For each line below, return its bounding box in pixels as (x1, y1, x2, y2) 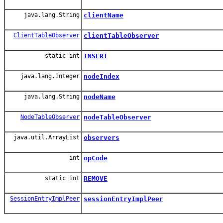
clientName (84, 11, 123, 19)
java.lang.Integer (17, 72, 80, 80)
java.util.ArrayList (10, 133, 80, 141)
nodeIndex (84, 72, 119, 80)
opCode (84, 154, 108, 162)
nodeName (84, 93, 115, 101)
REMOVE (84, 174, 108, 182)
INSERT (84, 52, 108, 60)
